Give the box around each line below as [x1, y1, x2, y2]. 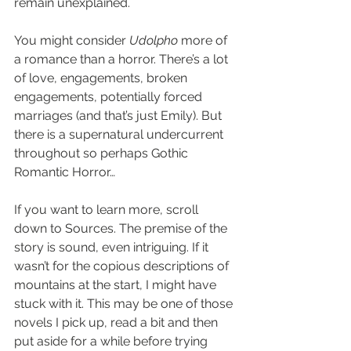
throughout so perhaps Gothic [14, 145, 191, 161]
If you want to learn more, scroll [14, 201, 201, 217]
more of [178, 32, 230, 48]
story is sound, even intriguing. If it [14, 239, 212, 255]
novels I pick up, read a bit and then [14, 314, 221, 330]
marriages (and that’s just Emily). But [14, 107, 225, 123]
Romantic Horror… [14, 164, 115, 179]
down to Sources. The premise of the [14, 220, 230, 236]
